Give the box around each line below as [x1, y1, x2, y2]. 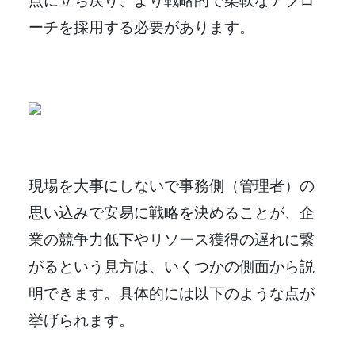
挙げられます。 [29, 308, 134, 330]
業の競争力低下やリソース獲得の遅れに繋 [29, 227, 315, 250]
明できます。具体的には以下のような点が [29, 281, 315, 303]
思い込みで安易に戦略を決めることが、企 [29, 200, 315, 223]
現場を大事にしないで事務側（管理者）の [29, 174, 315, 196]
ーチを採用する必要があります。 [29, 15, 254, 37]
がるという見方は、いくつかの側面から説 [29, 254, 315, 277]
